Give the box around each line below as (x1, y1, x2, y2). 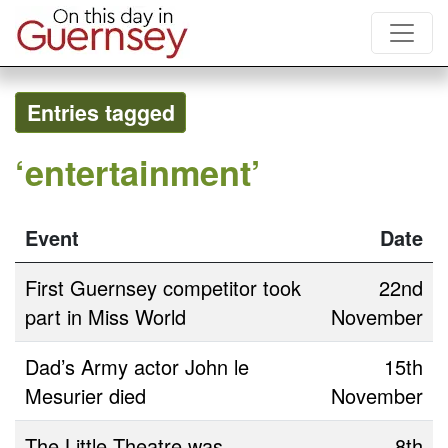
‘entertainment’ (15, 147, 261, 197)
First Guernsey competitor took (25, 272, 301, 302)
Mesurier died (25, 380, 146, 410)
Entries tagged (26, 97, 175, 128)
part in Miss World (25, 301, 186, 331)
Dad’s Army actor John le (25, 351, 249, 381)
